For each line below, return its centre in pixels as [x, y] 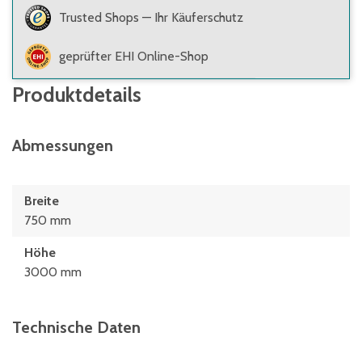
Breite [42, 201]
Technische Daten [76, 327]
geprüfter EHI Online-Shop [134, 56]
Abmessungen [63, 145]
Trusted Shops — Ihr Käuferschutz [151, 17]
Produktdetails [77, 95]
